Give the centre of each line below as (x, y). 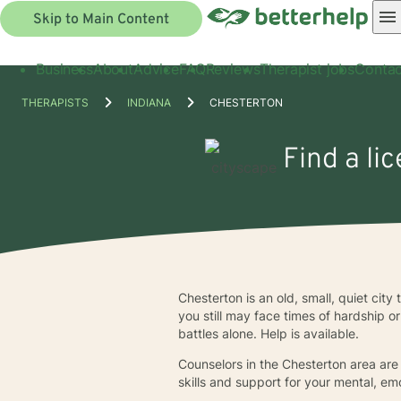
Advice (156, 68)
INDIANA (149, 102)
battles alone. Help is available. (269, 333)
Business (64, 68)
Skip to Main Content (101, 19)
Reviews (233, 68)
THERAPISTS (55, 102)
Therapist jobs (307, 68)
